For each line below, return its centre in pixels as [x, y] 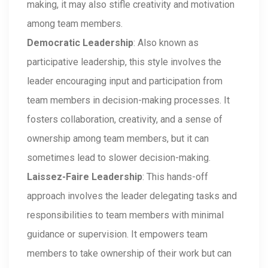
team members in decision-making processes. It [128, 100]
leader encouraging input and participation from [125, 81]
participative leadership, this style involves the [124, 62]
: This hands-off [175, 177]
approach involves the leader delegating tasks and [132, 196]
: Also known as [166, 43]
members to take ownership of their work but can [129, 253]
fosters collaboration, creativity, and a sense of [125, 119]
